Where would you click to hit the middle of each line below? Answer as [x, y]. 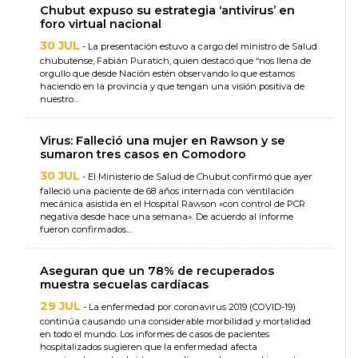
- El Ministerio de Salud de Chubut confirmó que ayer [196, 177]
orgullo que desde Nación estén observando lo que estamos [167, 74]
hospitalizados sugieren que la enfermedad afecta [149, 347]
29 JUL [60, 306]
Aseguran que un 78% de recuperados [157, 271]
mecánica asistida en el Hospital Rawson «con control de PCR [173, 204]
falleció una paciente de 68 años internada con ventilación [167, 191]
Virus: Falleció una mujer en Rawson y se [163, 141]
